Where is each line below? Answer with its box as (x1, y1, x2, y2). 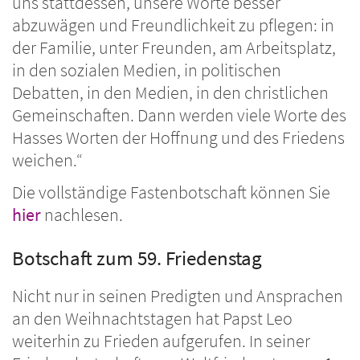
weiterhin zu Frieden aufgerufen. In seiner (12, 330, 310, 353)
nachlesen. (44, 204, 123, 227)
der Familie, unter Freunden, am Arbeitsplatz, (12, 37, 336, 59)
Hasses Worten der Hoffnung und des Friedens (12, 127, 345, 149)
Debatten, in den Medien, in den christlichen (12, 82, 329, 104)
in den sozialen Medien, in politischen (12, 59, 281, 82)
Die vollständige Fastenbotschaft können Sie (12, 182, 330, 204)
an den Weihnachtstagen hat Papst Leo (12, 308, 292, 330)
